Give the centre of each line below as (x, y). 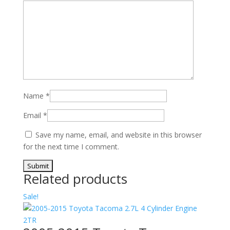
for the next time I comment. (71, 147)
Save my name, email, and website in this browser (118, 135)
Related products (75, 179)
